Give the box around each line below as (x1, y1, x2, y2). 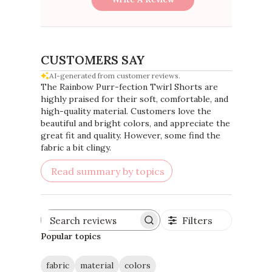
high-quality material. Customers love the (40, 105, 211, 117)
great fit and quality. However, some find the (40, 129, 220, 141)
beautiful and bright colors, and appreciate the (40, 117, 230, 129)
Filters (182, 214, 212, 226)
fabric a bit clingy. (40, 141, 111, 153)
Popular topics (40, 230, 101, 242)
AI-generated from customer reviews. (49, 70, 180, 80)
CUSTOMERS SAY (40, 52, 144, 67)
